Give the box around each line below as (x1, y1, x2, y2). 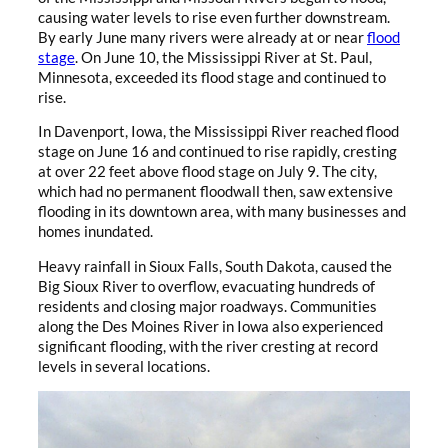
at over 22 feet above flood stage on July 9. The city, (38, 163, 377, 181)
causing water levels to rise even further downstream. (38, 8, 390, 26)
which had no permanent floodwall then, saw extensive (38, 183, 393, 201)
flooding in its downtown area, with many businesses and (38, 203, 406, 221)
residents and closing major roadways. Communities (38, 297, 377, 315)
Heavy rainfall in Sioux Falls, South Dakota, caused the (38, 257, 392, 275)
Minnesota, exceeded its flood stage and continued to (38, 68, 386, 86)
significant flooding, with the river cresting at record (38, 337, 378, 355)
